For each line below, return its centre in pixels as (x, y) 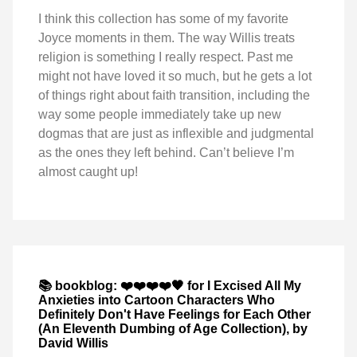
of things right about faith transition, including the (174, 95)
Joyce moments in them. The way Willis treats (167, 37)
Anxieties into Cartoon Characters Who (157, 300)
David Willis (73, 343)
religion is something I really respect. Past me (166, 57)
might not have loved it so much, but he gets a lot (175, 76)
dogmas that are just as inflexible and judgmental (176, 133)
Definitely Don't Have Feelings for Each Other (175, 315)
